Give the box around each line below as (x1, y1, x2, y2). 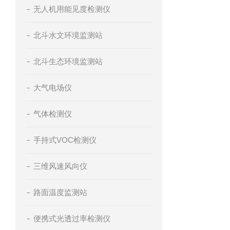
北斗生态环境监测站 (33, 57, 103, 66)
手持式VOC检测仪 (33, 136, 97, 144)
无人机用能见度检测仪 (33, 5, 110, 13)
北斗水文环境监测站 (33, 31, 103, 40)
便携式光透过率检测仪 (33, 214, 110, 223)
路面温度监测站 (33, 188, 87, 197)
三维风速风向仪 (33, 162, 87, 170)
